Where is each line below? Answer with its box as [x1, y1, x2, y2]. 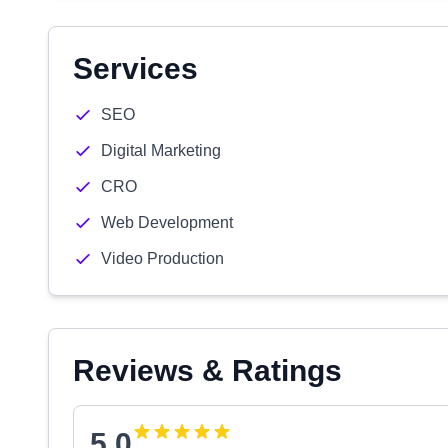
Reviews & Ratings [73, 354, 342, 387]
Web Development [101, 214, 233, 231]
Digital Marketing [101, 142, 221, 159]
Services [73, 52, 198, 85]
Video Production [101, 250, 224, 267]
